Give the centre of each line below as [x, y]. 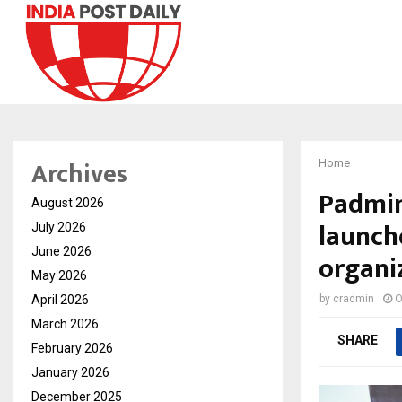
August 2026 [68, 202]
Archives [79, 174]
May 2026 [59, 275]
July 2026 [59, 227]
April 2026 [60, 299]
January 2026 [70, 372]
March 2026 [65, 323]
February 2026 [72, 348]
